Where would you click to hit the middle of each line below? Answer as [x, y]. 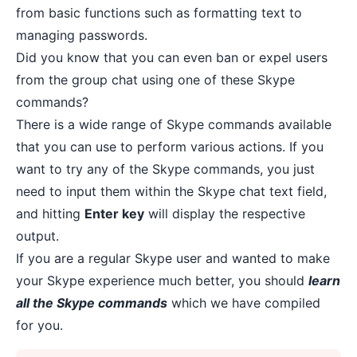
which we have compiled [244, 303]
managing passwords [80, 35]
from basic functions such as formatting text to [159, 13]
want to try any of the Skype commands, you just [165, 169]
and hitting [50, 214]
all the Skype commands [92, 303]
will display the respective [225, 214]
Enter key [114, 214]
